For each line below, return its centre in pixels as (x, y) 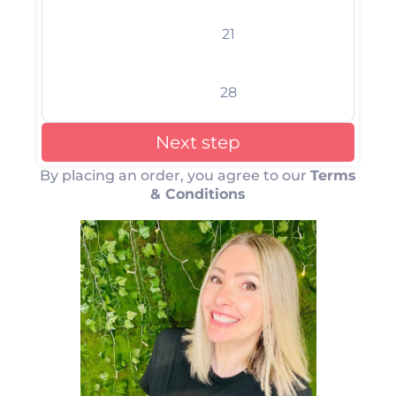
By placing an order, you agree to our (175, 175)
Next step (198, 142)
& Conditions (198, 194)
